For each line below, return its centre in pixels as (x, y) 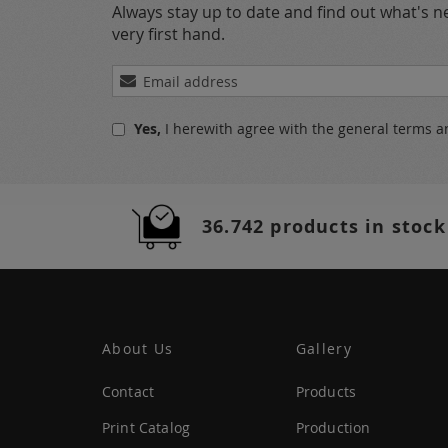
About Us (138, 348)
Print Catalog (146, 427)
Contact (128, 391)
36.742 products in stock (324, 226)
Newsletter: (149, 153)
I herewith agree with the (251, 128)
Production (333, 427)
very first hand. (168, 34)
